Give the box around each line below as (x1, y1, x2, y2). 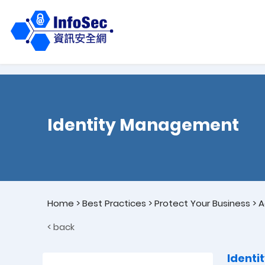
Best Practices (82, 197, 146, 209)
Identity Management (47, 114, 239, 137)
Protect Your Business (154, 197, 250, 209)
